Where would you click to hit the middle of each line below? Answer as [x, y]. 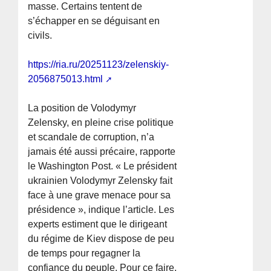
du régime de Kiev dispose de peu [101, 239]
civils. [40, 36]
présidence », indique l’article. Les [101, 210]
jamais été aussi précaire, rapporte [102, 152]
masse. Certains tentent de [85, 7]
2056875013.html [66, 79]
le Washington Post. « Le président [103, 166]
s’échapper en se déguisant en [94, 21]
